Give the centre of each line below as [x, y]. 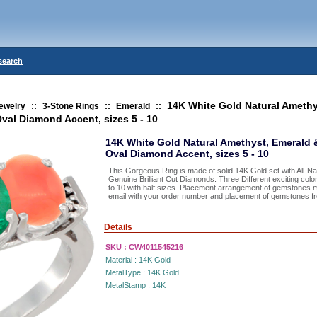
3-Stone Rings [71, 106]
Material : [122, 260]
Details [118, 227]
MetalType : [126, 272]
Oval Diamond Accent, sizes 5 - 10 [187, 154]
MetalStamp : [129, 285]
